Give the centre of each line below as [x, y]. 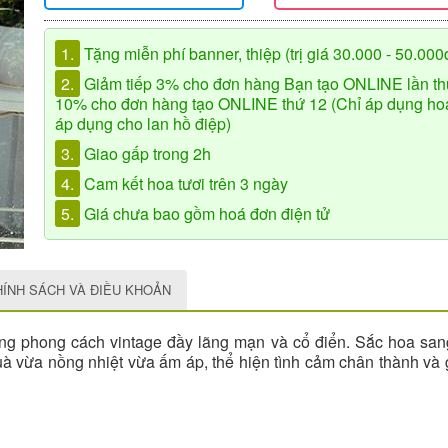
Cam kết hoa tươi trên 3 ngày [184, 183]
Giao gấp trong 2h [145, 153]
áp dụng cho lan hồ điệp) [143, 123]
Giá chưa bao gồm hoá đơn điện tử [205, 213]
